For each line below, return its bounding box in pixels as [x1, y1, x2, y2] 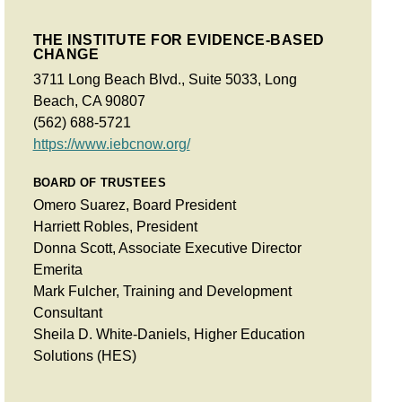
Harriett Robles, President [32, 218, 197, 234]
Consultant [32, 304, 102, 320]
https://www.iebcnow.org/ [32, 135, 190, 152]
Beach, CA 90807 [32, 92, 145, 109]
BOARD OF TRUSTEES [32, 176, 167, 190]
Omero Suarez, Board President [32, 197, 236, 213]
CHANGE [32, 46, 100, 62]
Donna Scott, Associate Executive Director [32, 240, 301, 256]
